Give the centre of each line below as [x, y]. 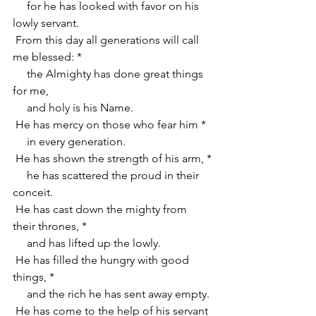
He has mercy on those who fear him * [111, 124]
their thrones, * [50, 226]
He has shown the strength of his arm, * [114, 158]
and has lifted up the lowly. [94, 243]
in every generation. [76, 141]
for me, [31, 91]
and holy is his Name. [80, 108]
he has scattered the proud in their [20, 175]
